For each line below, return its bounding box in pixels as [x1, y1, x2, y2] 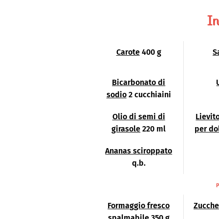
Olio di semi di [112, 111, 165, 121]
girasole [111, 124, 141, 133]
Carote [116, 47, 140, 57]
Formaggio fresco [108, 200, 170, 210]
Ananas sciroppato [105, 146, 173, 155]
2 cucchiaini [128, 89, 171, 99]
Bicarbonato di [112, 77, 166, 87]
